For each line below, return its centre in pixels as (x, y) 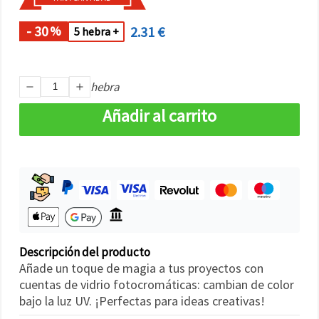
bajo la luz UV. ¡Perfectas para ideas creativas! (142, 300)
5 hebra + (96, 32)
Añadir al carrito (159, 115)
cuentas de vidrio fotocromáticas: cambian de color (157, 284)
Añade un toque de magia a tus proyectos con (141, 268)
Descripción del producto (85, 252)
